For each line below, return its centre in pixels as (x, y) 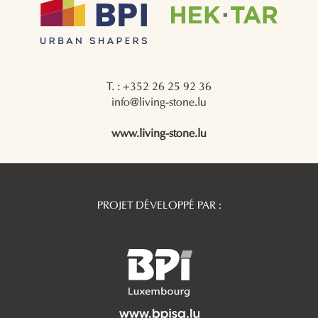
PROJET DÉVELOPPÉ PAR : (159, 205)
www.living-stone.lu (159, 134)
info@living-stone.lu (159, 103)
